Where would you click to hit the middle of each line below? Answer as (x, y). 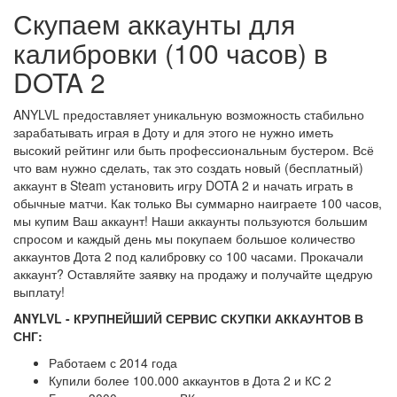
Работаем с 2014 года (113, 363)
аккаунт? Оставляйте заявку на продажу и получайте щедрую (193, 274)
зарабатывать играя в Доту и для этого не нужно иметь (173, 132)
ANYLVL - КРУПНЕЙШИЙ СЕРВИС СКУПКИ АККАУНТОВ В (188, 319)
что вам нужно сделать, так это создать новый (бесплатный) (188, 168)
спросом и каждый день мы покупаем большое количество (184, 239)
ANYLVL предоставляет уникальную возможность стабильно (189, 115)
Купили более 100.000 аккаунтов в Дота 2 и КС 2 (190, 381)
